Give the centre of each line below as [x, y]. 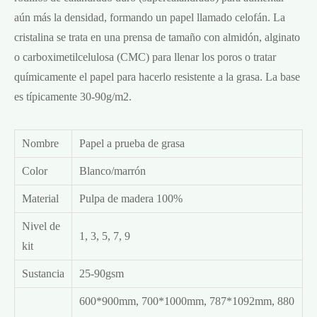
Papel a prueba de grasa [132, 143]
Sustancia [43, 273]
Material [40, 198]
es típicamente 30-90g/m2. [73, 96]
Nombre [40, 143]
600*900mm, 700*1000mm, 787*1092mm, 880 [187, 301]
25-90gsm [102, 273]
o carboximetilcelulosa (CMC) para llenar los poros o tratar [145, 57]
